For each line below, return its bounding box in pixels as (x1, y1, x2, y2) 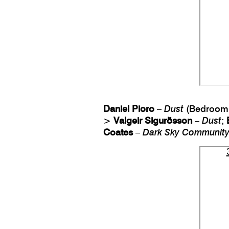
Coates (103, 126, 133, 138)
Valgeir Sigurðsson (113, 114, 192, 126)
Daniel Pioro (103, 103, 154, 114)
